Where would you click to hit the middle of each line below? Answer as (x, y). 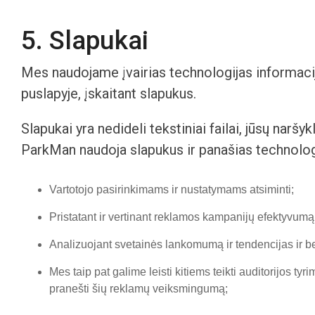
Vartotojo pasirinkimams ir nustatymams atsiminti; (172, 189)
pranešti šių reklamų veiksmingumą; (139, 289)
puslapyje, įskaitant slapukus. (109, 94)
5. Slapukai (85, 40)
